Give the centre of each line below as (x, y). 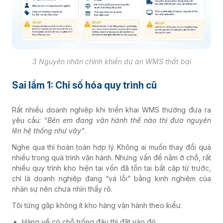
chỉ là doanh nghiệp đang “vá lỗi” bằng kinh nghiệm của (111, 178)
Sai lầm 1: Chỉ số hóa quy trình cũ (84, 85)
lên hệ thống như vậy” (48, 130)
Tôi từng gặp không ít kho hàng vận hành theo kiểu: (97, 205)
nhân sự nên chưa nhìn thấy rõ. (62, 189)
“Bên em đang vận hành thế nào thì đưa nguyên (127, 120)
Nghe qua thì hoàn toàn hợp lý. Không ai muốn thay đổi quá (111, 147)
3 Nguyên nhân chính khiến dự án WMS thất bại (111, 61)
